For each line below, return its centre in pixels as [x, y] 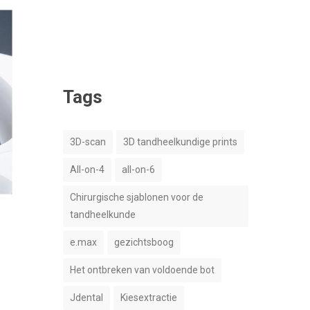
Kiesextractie [149, 298]
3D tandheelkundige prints [180, 142]
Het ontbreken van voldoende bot [142, 270]
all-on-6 [138, 170]
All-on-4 [87, 170]
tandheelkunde [103, 215]
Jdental [86, 298]
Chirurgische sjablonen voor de [137, 197]
